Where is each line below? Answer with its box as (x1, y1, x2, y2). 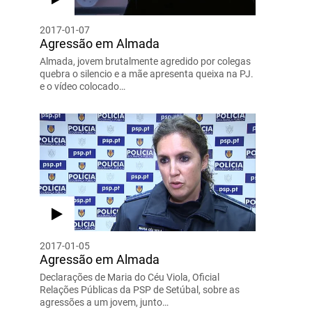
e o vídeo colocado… (39, 80, 125, 92)
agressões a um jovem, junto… (39, 296, 169, 308)
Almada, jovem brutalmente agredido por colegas (39, 55, 251, 67)
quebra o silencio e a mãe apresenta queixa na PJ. (39, 68, 253, 79)
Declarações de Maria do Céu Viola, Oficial (39, 271, 219, 283)
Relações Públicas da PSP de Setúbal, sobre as (39, 283, 240, 295)
